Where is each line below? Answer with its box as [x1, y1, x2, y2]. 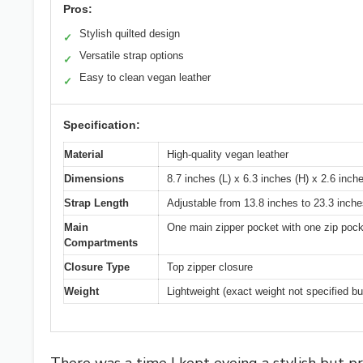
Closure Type [64, 260, 130, 273]
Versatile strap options [79, 49, 184, 62]
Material [64, 147, 104, 160]
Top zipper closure [167, 260, 253, 273]
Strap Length [64, 196, 129, 209]
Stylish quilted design [79, 27, 180, 40]
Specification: [63, 117, 140, 131]
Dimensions [64, 172, 124, 185]
